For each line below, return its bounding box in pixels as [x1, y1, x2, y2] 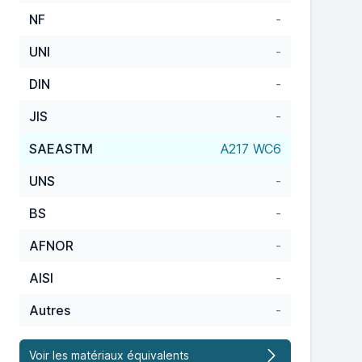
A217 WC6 [221, 141, 281, 157]
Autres [29, 302, 70, 318]
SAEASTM [29, 141, 93, 157]
